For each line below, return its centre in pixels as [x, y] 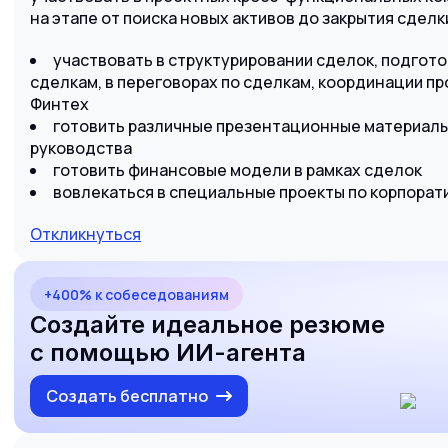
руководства [81, 148]
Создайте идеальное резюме [207, 324]
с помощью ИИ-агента [168, 352]
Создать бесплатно [127, 396]
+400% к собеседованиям [136, 294]
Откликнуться [85, 234]
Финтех [59, 104]
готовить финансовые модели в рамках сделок [237, 170]
